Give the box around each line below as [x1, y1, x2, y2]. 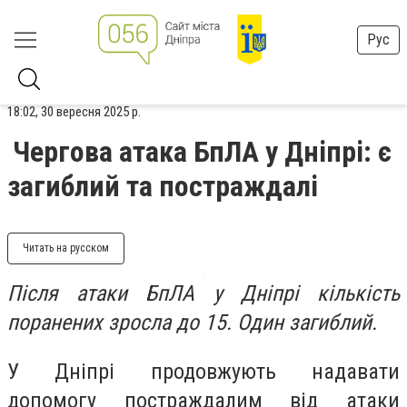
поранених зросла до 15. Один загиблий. [7, 310, 382, 335]
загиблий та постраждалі [7, 169, 318, 203]
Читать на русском [23, 242, 109, 254]
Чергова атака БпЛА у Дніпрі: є [13, 134, 392, 169]
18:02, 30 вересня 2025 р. [7, 104, 141, 120]
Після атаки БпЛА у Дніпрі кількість [7, 281, 400, 306]
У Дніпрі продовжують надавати [7, 358, 400, 384]
